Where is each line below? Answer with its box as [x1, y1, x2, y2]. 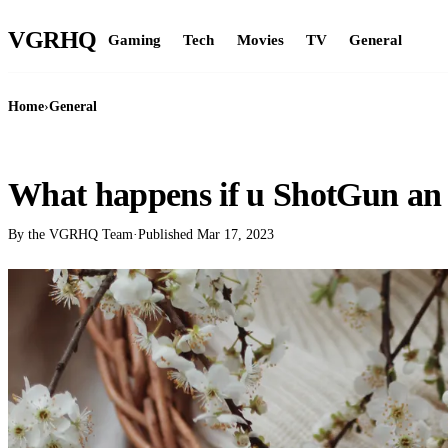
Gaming [107, 30, 161, 48]
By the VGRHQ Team [8, 226, 133, 243]
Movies [236, 30, 284, 48]
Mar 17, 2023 [197, 226, 274, 243]
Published [138, 226, 197, 243]
